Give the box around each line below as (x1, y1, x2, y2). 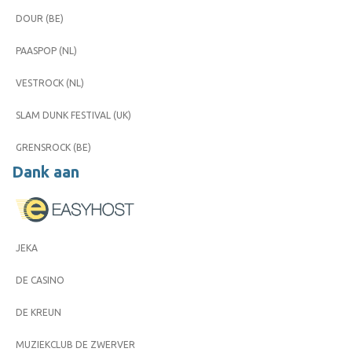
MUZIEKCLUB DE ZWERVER (16, 339, 135, 350)
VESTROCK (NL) (16, 77, 84, 88)
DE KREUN (16, 306, 61, 317)
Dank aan (12, 163, 79, 181)
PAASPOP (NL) (16, 45, 77, 56)
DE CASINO (16, 274, 64, 285)
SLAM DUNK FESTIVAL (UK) (16, 109, 131, 120)
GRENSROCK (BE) (16, 141, 91, 152)
